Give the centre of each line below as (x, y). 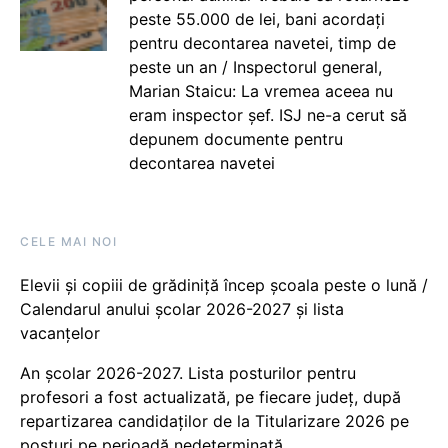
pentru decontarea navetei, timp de (262, 42)
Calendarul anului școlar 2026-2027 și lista (182, 308)
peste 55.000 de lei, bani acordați (256, 18)
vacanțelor (60, 332)
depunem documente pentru (235, 138)
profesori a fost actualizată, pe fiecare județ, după (210, 396)
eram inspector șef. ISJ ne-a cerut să (267, 114)
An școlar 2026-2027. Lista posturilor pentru (188, 372)
